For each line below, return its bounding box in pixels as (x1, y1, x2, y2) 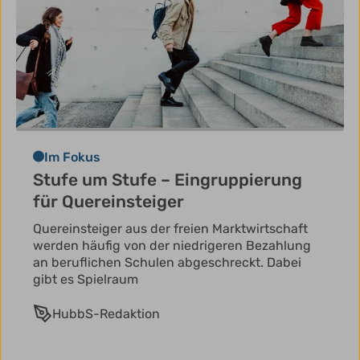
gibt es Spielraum (33, 272, 138, 288)
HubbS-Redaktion (52, 306, 160, 322)
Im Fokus (44, 149, 100, 166)
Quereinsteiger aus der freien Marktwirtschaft (33, 221, 308, 237)
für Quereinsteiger (33, 191, 184, 212)
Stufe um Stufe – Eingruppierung (33, 170, 302, 190)
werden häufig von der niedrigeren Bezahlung (33, 238, 311, 254)
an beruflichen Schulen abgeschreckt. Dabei (33, 255, 301, 271)
